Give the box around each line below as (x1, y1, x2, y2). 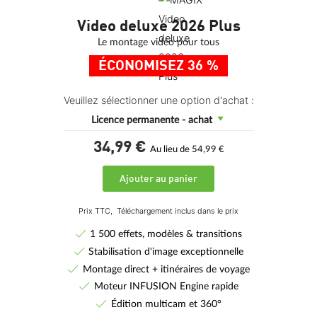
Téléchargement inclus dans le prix (117, 206, 238, 216)
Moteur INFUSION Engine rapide (93, 281, 238, 292)
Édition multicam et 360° (110, 299, 221, 310)
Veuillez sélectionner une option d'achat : (63, 93, 254, 106)
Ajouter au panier (120, 174, 197, 185)
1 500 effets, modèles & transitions (90, 228, 243, 239)
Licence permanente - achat (91, 114, 212, 125)
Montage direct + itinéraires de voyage (82, 263, 250, 275)
